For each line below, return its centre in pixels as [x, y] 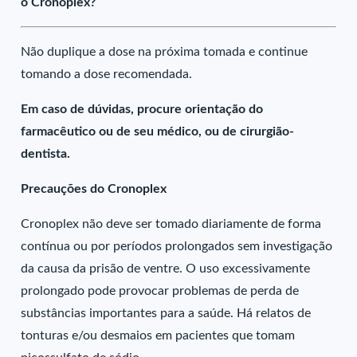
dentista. [46, 154]
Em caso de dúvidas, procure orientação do [142, 109]
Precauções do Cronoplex [94, 189]
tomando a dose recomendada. [107, 74]
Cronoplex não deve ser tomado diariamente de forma [171, 224]
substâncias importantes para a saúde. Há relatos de [166, 313]
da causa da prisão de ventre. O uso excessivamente [166, 269]
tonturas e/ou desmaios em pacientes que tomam [158, 335]
